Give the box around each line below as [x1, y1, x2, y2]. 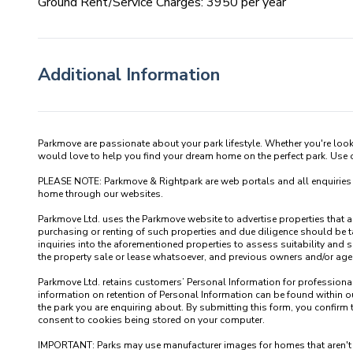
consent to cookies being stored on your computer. [38, 313, 265, 326]
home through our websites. [38, 187, 163, 200]
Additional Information [38, 62, 220, 87]
